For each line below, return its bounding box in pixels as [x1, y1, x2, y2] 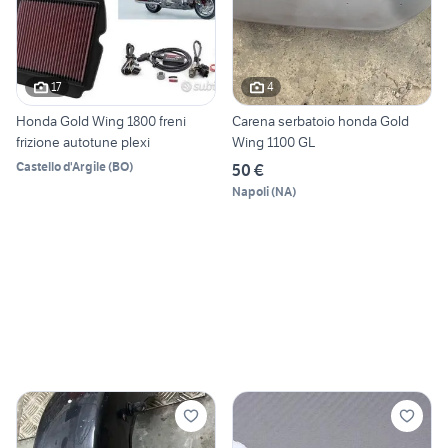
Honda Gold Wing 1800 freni [16, 111, 186, 130]
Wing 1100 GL [232, 132, 315, 151]
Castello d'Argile [16, 158, 106, 174]
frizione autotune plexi [16, 132, 150, 151]
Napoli [232, 183, 269, 199]
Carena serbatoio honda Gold [232, 111, 409, 130]
